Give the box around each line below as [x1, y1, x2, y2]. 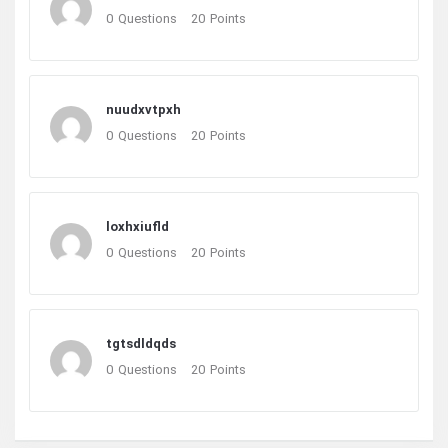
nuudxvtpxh [106, 102, 181, 117]
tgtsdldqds [106, 336, 176, 351]
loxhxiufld [106, 219, 169, 234]
